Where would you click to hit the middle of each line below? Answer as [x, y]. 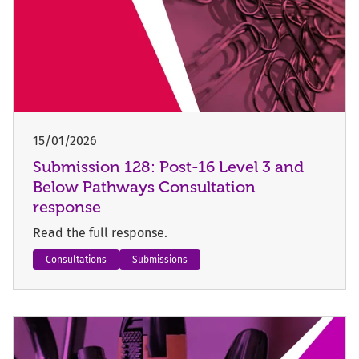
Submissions [160, 260]
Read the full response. [100, 233]
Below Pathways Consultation [144, 187]
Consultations [76, 260]
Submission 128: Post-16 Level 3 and [168, 167]
